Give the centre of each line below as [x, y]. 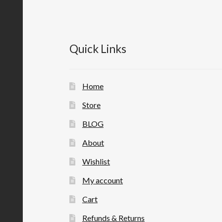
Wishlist [96, 161]
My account [102, 180]
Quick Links [98, 49]
